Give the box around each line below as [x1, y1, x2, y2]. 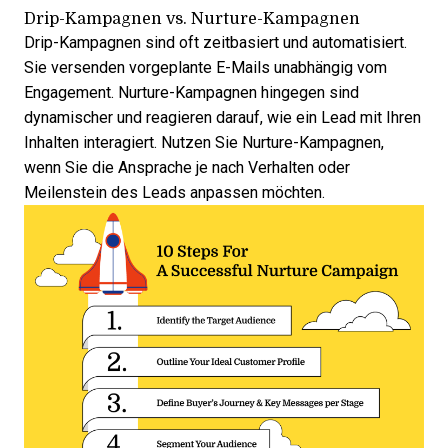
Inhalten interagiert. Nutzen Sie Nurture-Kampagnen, [24, 134, 384, 151]
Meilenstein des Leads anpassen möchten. [24, 184, 325, 201]
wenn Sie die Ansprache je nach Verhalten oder [24, 159, 350, 176]
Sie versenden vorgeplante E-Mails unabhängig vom [24, 59, 387, 76]
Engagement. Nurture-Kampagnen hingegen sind [24, 84, 359, 101]
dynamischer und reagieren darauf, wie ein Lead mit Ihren [24, 109, 421, 126]
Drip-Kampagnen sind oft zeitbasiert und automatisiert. [24, 34, 407, 51]
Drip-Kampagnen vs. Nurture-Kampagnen [24, 7, 360, 28]
